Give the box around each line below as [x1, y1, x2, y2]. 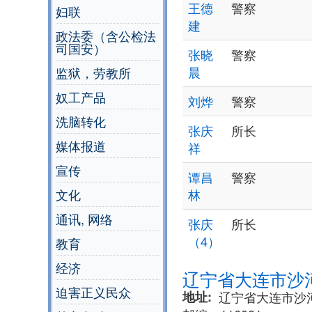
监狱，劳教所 [56, 63, 131, 82]
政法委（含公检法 [56, 26, 156, 45]
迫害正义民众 [56, 283, 131, 302]
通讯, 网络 [56, 210, 113, 228]
